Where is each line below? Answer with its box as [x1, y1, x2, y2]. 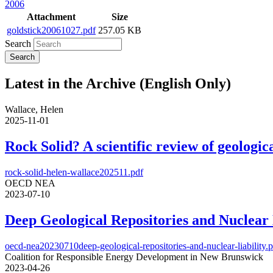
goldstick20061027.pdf [7, 25, 96, 36]
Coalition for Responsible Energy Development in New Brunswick [5, 251, 263, 262]
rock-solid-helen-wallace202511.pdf [5, 167, 143, 178]
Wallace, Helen [5, 104, 63, 115]
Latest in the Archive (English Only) [5, 76, 231, 92]
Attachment [27, 12, 76, 23]
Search [5, 38, 31, 49]
